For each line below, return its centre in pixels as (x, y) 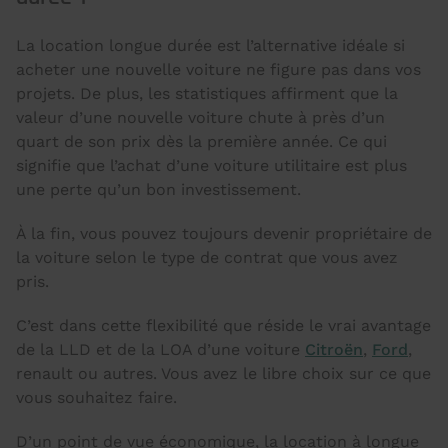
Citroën (334, 349)
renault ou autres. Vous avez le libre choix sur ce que (223, 373)
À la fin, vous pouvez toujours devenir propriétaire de (224, 233)
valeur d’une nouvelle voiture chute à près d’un (200, 117)
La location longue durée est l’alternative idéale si (210, 45)
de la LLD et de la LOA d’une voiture (160, 349)
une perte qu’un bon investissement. (158, 189)
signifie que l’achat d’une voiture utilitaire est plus (211, 165)
